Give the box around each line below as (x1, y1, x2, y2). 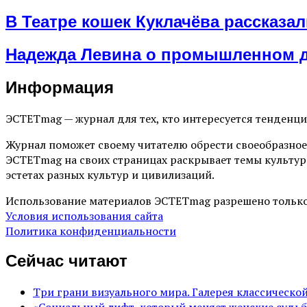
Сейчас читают (5, 251, 127, 271)
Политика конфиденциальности (5, 223, 176, 238)
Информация (5, 77, 114, 97)
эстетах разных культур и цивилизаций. (5, 167, 214, 182)
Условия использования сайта (5, 208, 163, 223)
